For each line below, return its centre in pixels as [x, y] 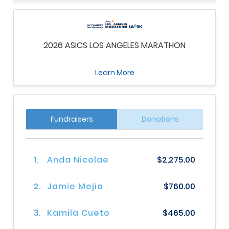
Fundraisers [72, 119]
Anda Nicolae [78, 160]
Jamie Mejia [75, 187]
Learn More [114, 73]
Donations [160, 119]
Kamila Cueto [79, 213]
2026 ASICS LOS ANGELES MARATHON [114, 45]
